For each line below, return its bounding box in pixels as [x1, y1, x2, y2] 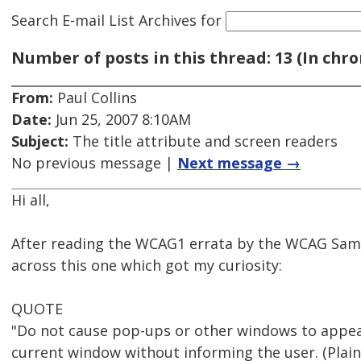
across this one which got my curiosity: [11, 255, 282, 276]
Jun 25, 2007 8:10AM [52, 110, 191, 130]
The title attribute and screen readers [68, 131, 338, 151]
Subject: [11, 131, 68, 151]
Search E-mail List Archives [11, 10, 197, 30]
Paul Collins [53, 88, 137, 108]
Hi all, [11, 190, 50, 210]
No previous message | [11, 153, 177, 173]
